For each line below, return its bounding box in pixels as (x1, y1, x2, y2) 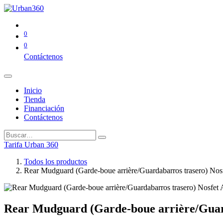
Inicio (24, 86, 42, 95)
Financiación (24, 104, 64, 112)
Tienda (24, 95, 45, 104)
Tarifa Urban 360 (4, 140, 58, 149)
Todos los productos (24, 157, 87, 166)
